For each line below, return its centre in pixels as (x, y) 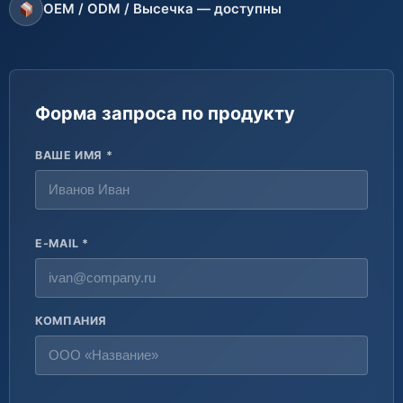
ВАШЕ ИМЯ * (74, 156)
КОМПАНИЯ (71, 321)
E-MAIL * (62, 244)
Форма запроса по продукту (165, 114)
